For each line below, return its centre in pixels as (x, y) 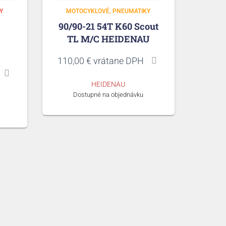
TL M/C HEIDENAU (108, 39)
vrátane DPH (117, 61)
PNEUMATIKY (132, 11)
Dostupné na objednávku (108, 94)
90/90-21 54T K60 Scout (108, 26)
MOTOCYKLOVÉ (88, 11)
